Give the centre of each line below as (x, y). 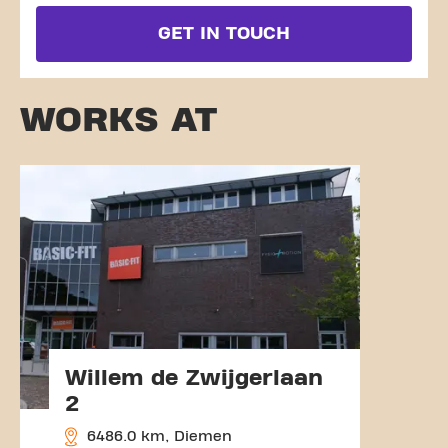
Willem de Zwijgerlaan (194, 377)
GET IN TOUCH (224, 33)
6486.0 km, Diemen (157, 436)
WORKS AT (118, 119)
